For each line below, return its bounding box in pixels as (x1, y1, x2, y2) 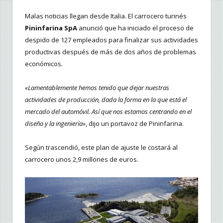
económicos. (25, 59, 63, 68)
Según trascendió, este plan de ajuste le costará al (25, 142, 178, 152)
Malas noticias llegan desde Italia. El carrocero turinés (25, 11, 187, 20)
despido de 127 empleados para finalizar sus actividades (25, 35, 198, 44)
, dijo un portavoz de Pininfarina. (86, 118, 184, 128)
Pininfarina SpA (25, 23, 77, 32)
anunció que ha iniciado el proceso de (77, 23, 194, 32)
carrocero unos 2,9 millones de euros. (25, 154, 138, 164)
